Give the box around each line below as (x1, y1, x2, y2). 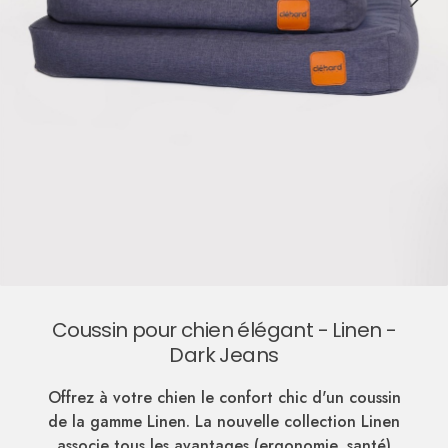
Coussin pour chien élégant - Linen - (51, 315, 397, 344)
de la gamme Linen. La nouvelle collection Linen (48, 409, 400, 433)
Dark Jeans (169, 340, 279, 369)
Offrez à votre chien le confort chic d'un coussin (47, 385, 401, 409)
